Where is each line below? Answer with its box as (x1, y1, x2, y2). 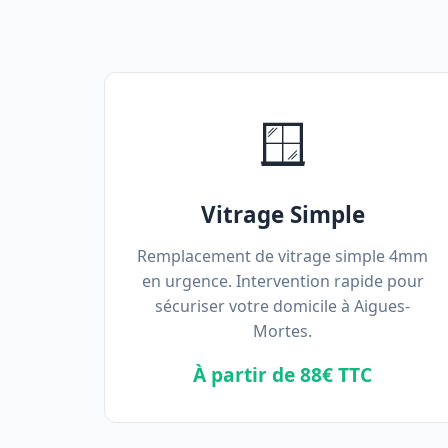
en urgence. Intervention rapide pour (141, 270, 424, 292)
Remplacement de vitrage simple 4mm (137, 245, 429, 267)
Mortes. (253, 320, 313, 342)
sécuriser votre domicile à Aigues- (155, 295, 411, 317)
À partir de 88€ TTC (193, 361, 373, 388)
